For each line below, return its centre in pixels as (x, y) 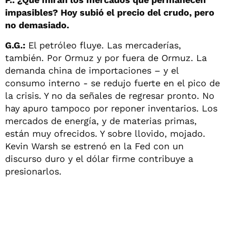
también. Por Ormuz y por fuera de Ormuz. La (106, 58)
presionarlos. (33, 171)
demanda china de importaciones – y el (92, 70)
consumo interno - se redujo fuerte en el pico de (112, 83)
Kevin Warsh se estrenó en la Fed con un (94, 146)
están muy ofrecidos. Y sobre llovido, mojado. (105, 133)
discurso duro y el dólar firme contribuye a (99, 158)
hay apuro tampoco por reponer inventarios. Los (111, 108)
